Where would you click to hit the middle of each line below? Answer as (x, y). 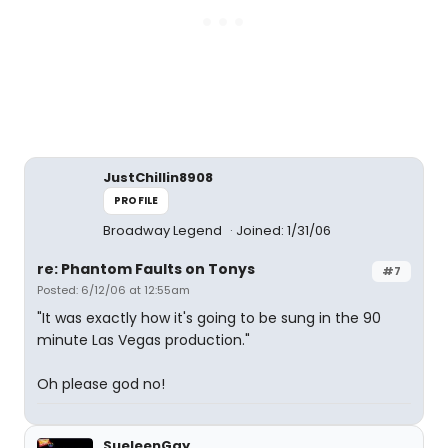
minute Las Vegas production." (143, 340)
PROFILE (136, 200)
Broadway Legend (164, 230)
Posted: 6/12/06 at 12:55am (113, 290)
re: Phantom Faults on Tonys (146, 269)
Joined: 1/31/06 (283, 230)
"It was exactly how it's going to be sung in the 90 (209, 318)
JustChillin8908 (158, 177)
